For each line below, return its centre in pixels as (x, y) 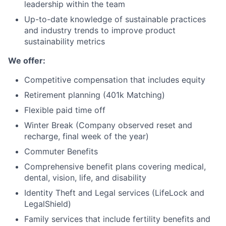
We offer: (27, 61)
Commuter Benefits (61, 151)
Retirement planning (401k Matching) (95, 95)
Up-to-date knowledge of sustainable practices (115, 19)
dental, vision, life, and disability (85, 178)
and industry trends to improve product (100, 30)
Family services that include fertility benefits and (117, 219)
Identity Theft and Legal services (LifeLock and (114, 193)
